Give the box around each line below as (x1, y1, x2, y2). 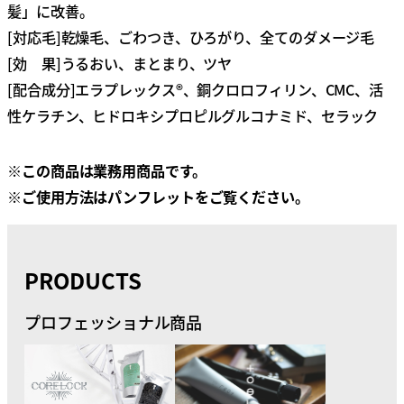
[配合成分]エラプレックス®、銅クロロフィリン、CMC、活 (7, 78, 384, 100)
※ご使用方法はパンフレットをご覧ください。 (7, 186, 309, 207)
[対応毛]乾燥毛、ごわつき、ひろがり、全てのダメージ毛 (7, 26, 375, 48)
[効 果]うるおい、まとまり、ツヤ (7, 52, 233, 74)
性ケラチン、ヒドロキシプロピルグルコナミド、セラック (7, 105, 379, 126)
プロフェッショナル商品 (24, 309, 203, 334)
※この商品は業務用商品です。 (7, 160, 207, 181)
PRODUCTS (24, 263, 142, 296)
